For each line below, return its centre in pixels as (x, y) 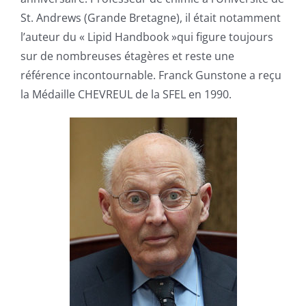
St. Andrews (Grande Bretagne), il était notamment (150, 18)
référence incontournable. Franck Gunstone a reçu (151, 75)
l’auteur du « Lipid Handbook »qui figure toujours (147, 37)
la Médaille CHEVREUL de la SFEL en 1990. (126, 95)
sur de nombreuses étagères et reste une (127, 56)
